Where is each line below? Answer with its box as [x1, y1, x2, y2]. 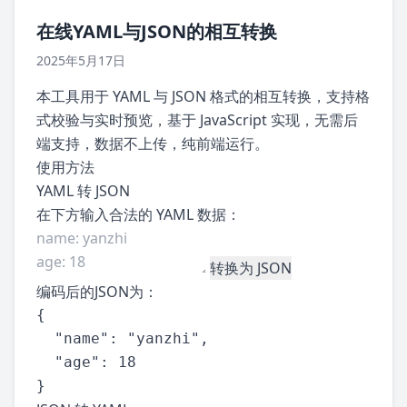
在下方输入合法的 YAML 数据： [36, 204, 241, 225]
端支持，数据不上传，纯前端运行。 [36, 134, 269, 154]
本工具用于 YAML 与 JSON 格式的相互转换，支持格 [36, 86, 370, 107]
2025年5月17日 [36, 52, 125, 70]
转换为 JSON [210, 258, 292, 279]
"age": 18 [36, 353, 136, 372]
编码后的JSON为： [36, 282, 158, 303]
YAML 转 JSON [36, 181, 130, 202]
